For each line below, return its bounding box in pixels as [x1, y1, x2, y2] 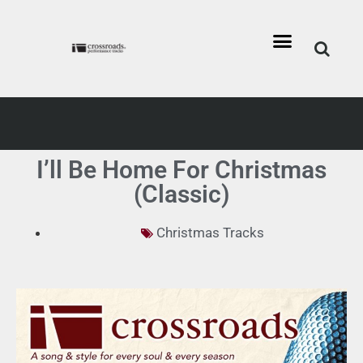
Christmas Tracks [156, 224, 264, 241]
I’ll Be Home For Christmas [36, 156, 327, 184]
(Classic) [133, 180, 230, 208]
